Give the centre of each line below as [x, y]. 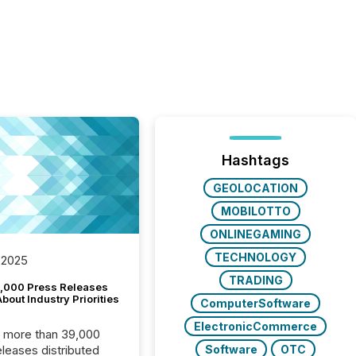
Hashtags [256, 160]
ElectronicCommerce [256, 326]
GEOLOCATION [256, 188]
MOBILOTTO [255, 211]
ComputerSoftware [256, 303]
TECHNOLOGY [256, 257]
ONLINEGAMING [256, 234]
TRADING [255, 280]
